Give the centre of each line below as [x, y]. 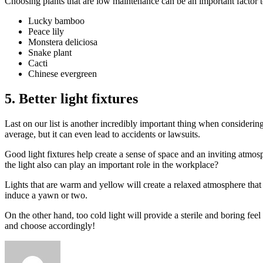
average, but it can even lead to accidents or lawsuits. [102, 134]
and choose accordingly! [50, 225]
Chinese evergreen [63, 74]
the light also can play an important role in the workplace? [112, 164]
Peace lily [46, 32]
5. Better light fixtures [71, 99]
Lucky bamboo [56, 21]
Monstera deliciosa [63, 42]
